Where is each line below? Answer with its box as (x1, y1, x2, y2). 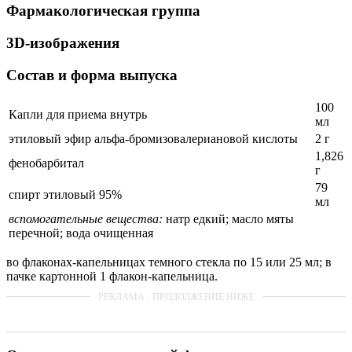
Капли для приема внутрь (9, 108, 147, 122)
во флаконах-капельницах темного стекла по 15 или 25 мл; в (6, 255, 332, 269)
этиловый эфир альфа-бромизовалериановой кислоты (9, 132, 298, 146)
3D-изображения (6, 34, 119, 51)
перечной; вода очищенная (9, 226, 153, 240)
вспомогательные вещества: (9, 212, 163, 226)
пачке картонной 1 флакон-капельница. (6, 269, 218, 284)
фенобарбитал (9, 156, 84, 170)
